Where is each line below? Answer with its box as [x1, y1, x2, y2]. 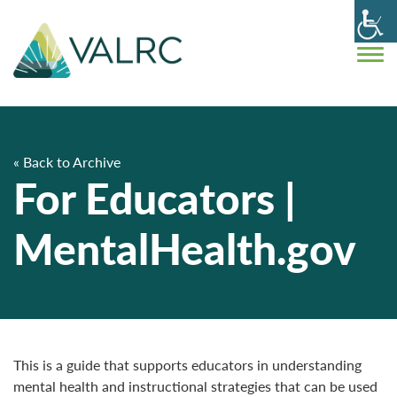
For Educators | [13, 173, 296, 223]
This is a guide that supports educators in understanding [13, 356, 362, 373]
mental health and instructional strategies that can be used [13, 378, 378, 394]
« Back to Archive [13, 153, 121, 170]
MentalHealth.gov [13, 223, 356, 274]
